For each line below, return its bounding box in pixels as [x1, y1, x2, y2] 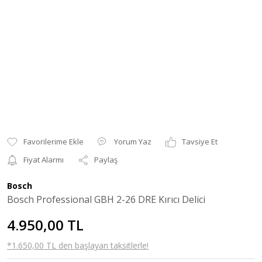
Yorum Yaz [114, 136, 151, 147]
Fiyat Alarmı [23, 154, 64, 165]
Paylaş [94, 154, 118, 165]
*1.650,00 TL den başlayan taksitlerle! [7, 240, 149, 251]
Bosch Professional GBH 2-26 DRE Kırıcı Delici [7, 193, 205, 206]
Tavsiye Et [182, 136, 218, 147]
